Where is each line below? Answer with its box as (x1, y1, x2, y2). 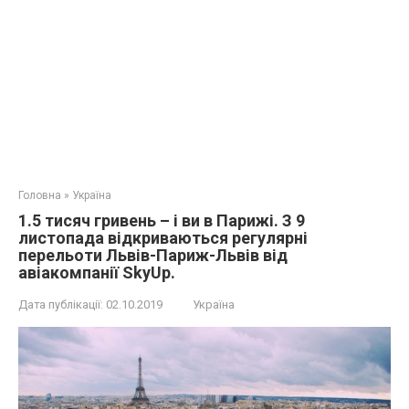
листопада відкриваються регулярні (18, 228, 308, 247)
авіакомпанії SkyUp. (18, 263, 175, 282)
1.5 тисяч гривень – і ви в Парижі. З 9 (18, 211, 305, 230)
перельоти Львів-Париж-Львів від (18, 246, 288, 265)
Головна (18, 189, 61, 202)
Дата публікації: (18, 298, 103, 311)
